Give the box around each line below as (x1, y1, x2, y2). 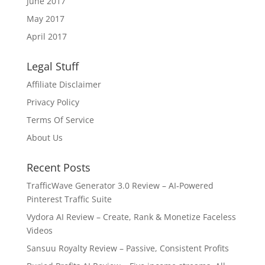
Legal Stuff (26, 59, 79, 73)
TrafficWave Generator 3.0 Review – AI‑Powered (26, 179, 214, 191)
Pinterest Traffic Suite (26, 193, 112, 205)
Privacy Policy (26, 96, 79, 108)
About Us (26, 131, 63, 143)
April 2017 (26, 30, 67, 42)
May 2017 (26, 12, 64, 24)
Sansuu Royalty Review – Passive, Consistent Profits (26, 242, 229, 254)
